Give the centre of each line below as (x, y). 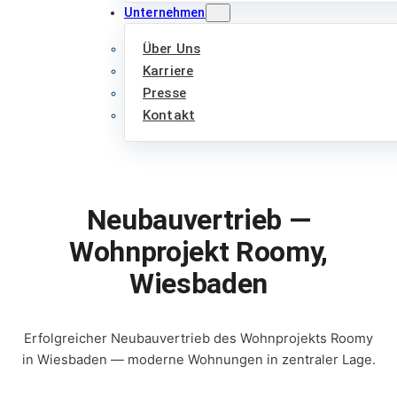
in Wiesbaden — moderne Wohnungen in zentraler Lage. (198, 360)
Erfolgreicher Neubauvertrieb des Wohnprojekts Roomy (198, 339)
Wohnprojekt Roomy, (198, 252)
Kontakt (169, 116)
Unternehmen (165, 13)
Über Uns (172, 49)
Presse (164, 93)
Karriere (168, 71)
